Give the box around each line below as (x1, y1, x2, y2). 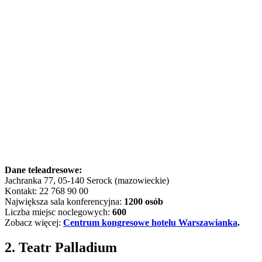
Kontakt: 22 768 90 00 (5, 185, 88, 196)
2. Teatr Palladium (5, 239, 117, 255)
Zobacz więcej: (5, 217, 63, 227)
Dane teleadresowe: (5, 164, 82, 175)
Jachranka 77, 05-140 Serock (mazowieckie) (5, 175, 169, 185)
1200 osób (124, 196, 163, 206)
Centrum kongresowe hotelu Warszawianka (63, 217, 237, 227)
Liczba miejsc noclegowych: (5, 206, 112, 217)
